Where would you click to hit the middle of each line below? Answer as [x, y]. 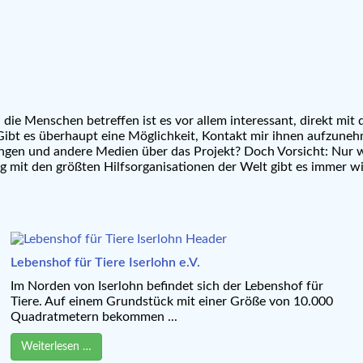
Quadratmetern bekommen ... [94, 316]
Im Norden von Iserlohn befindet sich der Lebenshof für [167, 286]
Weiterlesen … [56, 346]
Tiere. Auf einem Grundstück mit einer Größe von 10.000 [171, 301]
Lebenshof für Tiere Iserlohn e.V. [105, 262]
